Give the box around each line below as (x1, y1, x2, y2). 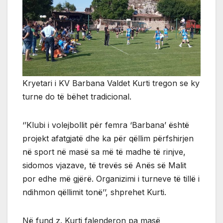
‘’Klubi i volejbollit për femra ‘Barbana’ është (22, 119, 189, 130)
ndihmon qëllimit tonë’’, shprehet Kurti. (22, 187, 166, 197)
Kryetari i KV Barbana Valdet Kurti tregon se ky (22, 78, 200, 88)
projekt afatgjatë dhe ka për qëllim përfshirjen (22, 133, 194, 143)
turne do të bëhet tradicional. (22, 91, 131, 102)
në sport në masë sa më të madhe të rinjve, (22, 146, 186, 157)
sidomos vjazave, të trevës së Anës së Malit (22, 160, 186, 170)
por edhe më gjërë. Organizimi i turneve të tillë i (22, 173, 200, 184)
